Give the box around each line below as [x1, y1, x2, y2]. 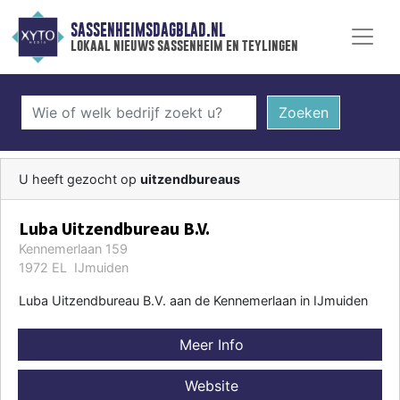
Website [179, 376, 238, 395]
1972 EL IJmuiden [19, 259, 129, 275]
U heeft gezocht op [19, 171, 140, 187]
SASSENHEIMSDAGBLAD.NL [70, 21, 225, 40]
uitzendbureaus [140, 171, 240, 187]
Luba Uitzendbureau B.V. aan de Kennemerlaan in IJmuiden [19, 292, 368, 308]
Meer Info [174, 335, 244, 354]
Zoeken [278, 103, 329, 121]
